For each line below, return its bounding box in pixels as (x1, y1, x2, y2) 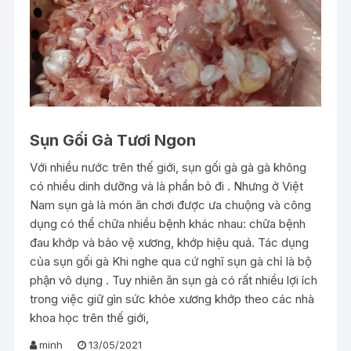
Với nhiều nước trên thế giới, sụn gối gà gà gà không (30, 159, 307, 175)
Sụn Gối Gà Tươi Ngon (30, 130, 197, 150)
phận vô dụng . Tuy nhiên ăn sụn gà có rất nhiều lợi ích (30, 272, 318, 288)
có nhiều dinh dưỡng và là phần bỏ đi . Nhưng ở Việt (30, 178, 304, 194)
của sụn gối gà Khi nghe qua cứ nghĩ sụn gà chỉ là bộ (30, 253, 313, 269)
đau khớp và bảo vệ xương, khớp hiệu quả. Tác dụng (30, 234, 309, 250)
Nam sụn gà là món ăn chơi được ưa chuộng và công (30, 197, 312, 212)
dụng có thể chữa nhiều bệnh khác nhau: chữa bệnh (30, 215, 306, 231)
